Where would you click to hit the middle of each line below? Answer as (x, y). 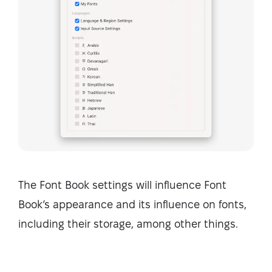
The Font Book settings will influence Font (122, 185)
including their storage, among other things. (130, 224)
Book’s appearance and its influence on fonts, (132, 205)
